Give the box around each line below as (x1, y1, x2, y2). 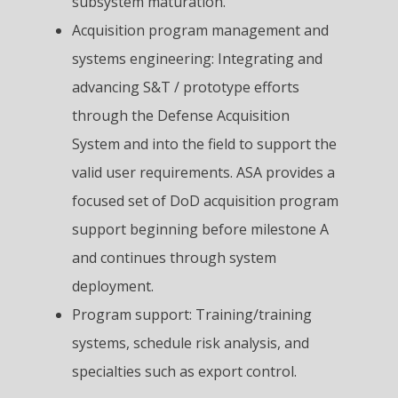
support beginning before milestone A (71, 219, 329, 239)
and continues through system (71, 247, 276, 267)
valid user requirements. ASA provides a (71, 162, 335, 182)
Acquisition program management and (71, 20, 329, 40)
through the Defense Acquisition (71, 105, 290, 125)
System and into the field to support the (71, 133, 337, 154)
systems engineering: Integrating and (71, 48, 322, 68)
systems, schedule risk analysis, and (71, 332, 309, 353)
